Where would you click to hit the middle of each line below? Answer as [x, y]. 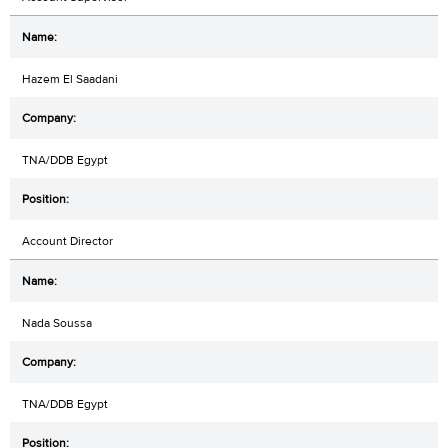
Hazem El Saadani [70, 78]
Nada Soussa [57, 322]
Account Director [67, 240]
